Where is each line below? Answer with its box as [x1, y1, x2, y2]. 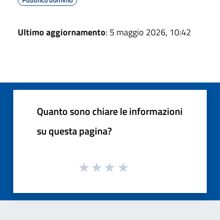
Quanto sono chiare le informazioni [37, 104, 183, 119]
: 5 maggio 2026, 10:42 [106, 26, 191, 39]
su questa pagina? [37, 123, 112, 138]
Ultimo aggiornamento [18, 26, 106, 39]
